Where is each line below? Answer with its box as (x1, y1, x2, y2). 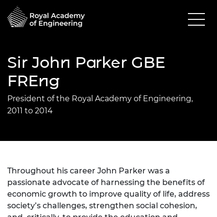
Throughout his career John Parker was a (7, 166, 170, 175)
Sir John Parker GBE (7, 52, 165, 72)
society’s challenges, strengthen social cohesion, (7, 201, 197, 210)
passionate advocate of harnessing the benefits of (7, 177, 205, 187)
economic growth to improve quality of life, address (7, 189, 210, 199)
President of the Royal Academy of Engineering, (7, 93, 193, 103)
